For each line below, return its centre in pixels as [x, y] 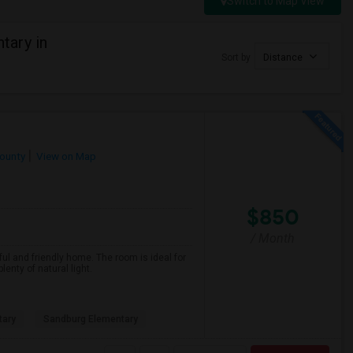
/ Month [273, 238]
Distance [284, 58]
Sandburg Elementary [91, 319]
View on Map [65, 156]
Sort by [236, 58]
